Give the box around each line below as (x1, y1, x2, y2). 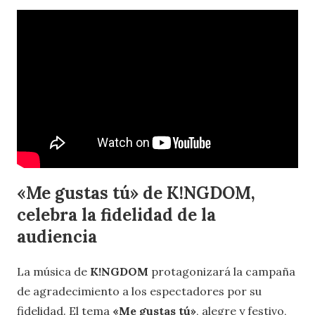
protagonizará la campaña (148, 264, 295, 278)
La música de (17, 264, 90, 278)
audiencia (17, 226, 97, 248)
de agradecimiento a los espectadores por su (17, 283, 262, 298)
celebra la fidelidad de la (17, 204, 216, 226)
